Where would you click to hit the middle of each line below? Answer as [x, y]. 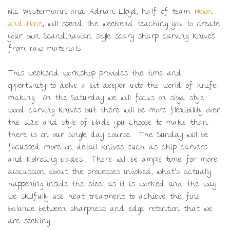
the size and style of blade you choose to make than [108, 123]
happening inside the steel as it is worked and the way [112, 185]
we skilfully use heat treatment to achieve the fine [104, 197]
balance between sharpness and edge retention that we [110, 209]
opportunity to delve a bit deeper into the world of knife [112, 86]
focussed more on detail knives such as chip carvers [108, 148]
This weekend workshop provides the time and [95, 74]
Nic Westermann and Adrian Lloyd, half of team [101, 12]
